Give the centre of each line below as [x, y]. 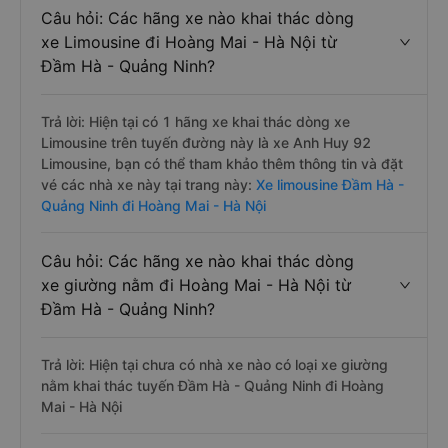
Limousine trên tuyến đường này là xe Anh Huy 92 [206, 142]
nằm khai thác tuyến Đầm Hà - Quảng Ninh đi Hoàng [212, 385]
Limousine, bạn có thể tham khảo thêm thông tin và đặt [222, 163]
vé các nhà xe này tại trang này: [146, 184]
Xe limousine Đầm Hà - [328, 184]
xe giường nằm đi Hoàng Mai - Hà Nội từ [196, 285]
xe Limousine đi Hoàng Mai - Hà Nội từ [189, 42]
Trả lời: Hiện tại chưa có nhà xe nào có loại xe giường [214, 364]
